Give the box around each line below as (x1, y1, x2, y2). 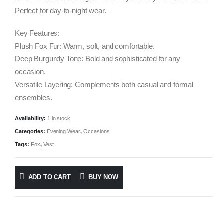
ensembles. (15, 93, 52, 102)
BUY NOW (88, 173, 118, 181)
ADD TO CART (28, 173, 71, 181)
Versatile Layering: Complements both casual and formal (15, 80, 193, 89)
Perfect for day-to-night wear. (15, 7, 106, 15)
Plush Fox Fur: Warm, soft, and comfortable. (15, 42, 155, 50)
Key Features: (15, 29, 60, 37)
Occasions (83, 128, 110, 135)
